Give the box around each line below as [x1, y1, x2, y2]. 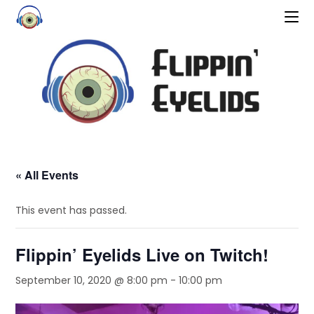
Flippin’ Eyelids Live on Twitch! [15, 243, 269, 266]
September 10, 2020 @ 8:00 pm [15, 273, 168, 287]
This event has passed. [15, 203, 128, 217]
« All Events [15, 167, 79, 183]
